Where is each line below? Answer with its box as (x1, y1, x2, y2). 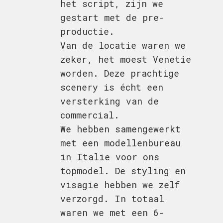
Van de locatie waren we (60, 39, 186, 51)
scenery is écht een (60, 81, 163, 93)
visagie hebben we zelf (60, 178, 180, 191)
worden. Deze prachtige (60, 67, 179, 79)
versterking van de (60, 95, 159, 107)
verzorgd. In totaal (60, 192, 164, 205)
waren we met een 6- (60, 206, 164, 219)
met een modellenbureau (60, 136, 181, 149)
